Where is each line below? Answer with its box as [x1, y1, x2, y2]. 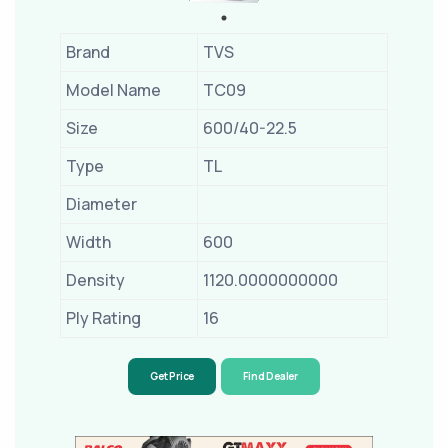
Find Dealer [243, 369, 298, 383]
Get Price [149, 369, 195, 383]
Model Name [66, 79, 161, 101]
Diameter [66, 193, 137, 215]
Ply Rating [66, 307, 141, 329]
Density [66, 269, 125, 291]
